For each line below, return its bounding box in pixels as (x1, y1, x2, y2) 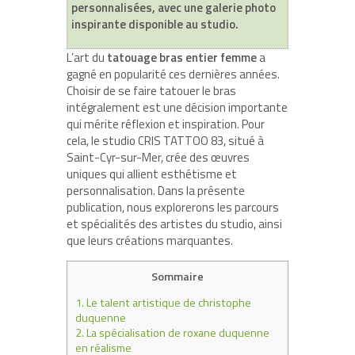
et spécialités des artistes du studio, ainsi (67, 214, 282, 233)
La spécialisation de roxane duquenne (84, 323, 269, 342)
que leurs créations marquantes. (67, 231, 233, 250)
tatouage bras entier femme (107, 48, 257, 67)
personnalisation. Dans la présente (67, 181, 245, 200)
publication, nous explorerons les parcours (67, 197, 279, 216)
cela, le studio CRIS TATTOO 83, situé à (67, 131, 264, 150)
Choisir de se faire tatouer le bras (67, 81, 236, 100)
